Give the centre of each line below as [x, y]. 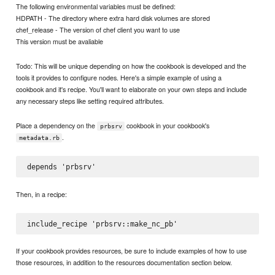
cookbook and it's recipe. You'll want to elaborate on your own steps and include [132, 89]
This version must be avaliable [60, 41]
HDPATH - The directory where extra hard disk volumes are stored [113, 17]
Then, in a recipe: [42, 194]
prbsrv [111, 126]
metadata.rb [39, 137]
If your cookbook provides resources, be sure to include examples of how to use [132, 251]
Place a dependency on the [57, 125]
